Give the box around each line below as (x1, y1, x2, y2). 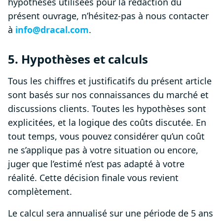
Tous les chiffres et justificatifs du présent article (8, 75, 212, 87)
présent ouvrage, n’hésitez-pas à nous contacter (8, 10, 209, 22)
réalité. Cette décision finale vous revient (8, 172, 179, 184)
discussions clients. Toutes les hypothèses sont (8, 103, 206, 115)
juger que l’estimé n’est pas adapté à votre (8, 158, 184, 170)
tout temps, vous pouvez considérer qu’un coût (8, 130, 205, 143)
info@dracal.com (15, 24, 89, 36)
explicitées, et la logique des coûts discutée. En (8, 116, 206, 129)
